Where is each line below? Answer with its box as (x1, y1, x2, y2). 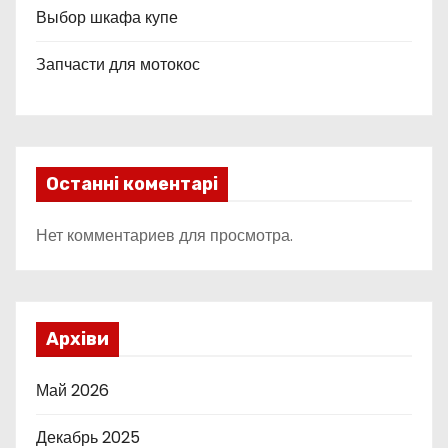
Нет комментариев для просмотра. (36, 223, 293, 247)
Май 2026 (36, 378, 109, 402)
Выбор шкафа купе (36, 5, 178, 29)
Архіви (46, 327, 109, 350)
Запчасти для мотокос (36, 52, 200, 76)
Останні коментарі (46, 172, 218, 195)
